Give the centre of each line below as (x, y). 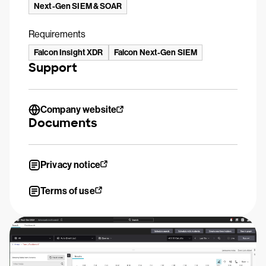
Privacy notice (70, 165)
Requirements (57, 34)
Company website (79, 110)
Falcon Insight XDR (69, 53)
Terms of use (68, 191)
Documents (63, 123)
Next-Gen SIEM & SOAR (78, 6)
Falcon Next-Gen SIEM (156, 53)
